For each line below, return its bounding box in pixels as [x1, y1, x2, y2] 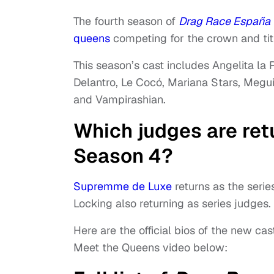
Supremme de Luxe [73, 179, 172, 194]
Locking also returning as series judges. [73, 196, 271, 211]
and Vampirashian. [73, 92, 166, 107]
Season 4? [73, 143, 173, 169]
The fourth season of [73, 14, 179, 29]
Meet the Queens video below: [73, 240, 228, 255]
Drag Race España [179, 14, 270, 29]
